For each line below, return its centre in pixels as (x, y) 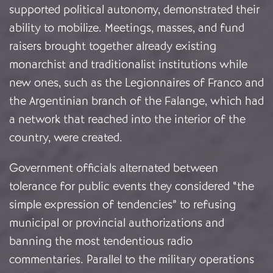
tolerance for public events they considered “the (132, 186)
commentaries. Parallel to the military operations (132, 260)
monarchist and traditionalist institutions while (128, 65)
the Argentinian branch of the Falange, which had (136, 101)
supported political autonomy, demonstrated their (134, 10)
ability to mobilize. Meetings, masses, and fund (127, 28)
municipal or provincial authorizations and (117, 223)
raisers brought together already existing (113, 46)
